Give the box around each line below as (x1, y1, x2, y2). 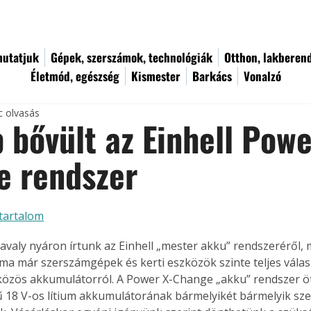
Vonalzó (244, 67, 281, 85)
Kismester (131, 67, 180, 85)
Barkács (192, 67, 232, 85)
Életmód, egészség (31, 67, 119, 85)
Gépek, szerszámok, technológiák (51, 49, 212, 66)
